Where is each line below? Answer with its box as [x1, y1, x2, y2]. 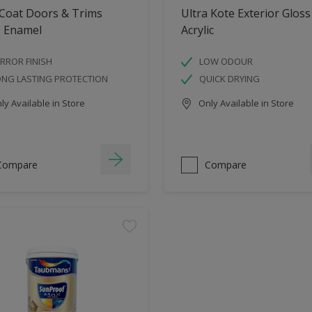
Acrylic [181, 22, 214, 38]
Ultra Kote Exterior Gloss [181, 5, 311, 21]
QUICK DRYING [199, 72, 260, 85]
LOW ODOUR [199, 54, 253, 68]
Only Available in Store [196, 96, 294, 109]
